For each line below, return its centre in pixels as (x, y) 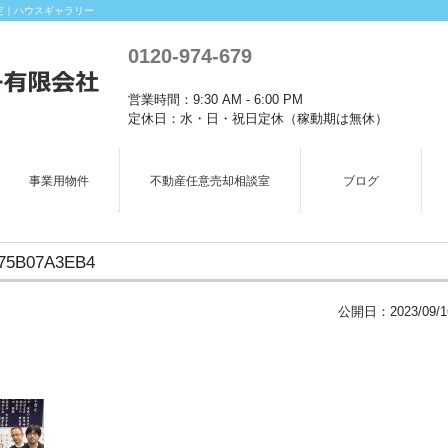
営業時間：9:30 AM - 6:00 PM (215, 99)
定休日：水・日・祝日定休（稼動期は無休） (258, 118)
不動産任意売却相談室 (210, 181)
